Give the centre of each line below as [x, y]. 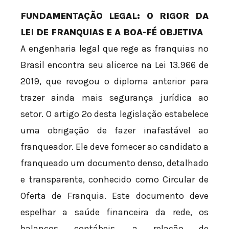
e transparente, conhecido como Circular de [114, 179]
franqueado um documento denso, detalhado [114, 163]
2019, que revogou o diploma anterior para [114, 81]
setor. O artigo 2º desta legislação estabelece [114, 114]
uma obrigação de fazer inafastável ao [114, 130]
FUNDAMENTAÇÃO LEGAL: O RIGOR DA [114, 16]
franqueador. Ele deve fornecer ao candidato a [114, 146]
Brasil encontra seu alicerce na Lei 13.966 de [114, 65]
